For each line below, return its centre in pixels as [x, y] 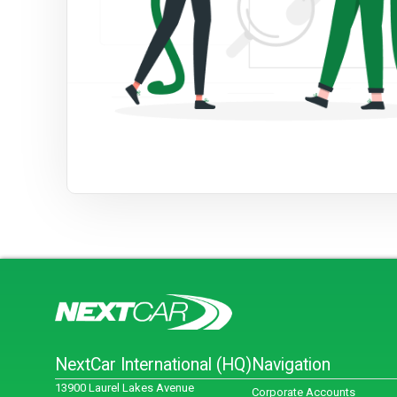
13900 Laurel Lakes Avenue [125, 388]
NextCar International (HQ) [153, 365]
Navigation [291, 365]
